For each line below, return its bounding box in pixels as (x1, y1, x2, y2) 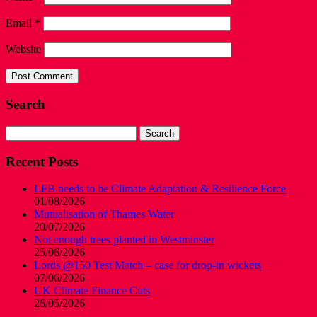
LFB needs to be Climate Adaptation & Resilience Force (34, 183, 286, 195)
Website (6, 43, 41, 56)
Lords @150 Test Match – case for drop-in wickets (34, 259, 261, 272)
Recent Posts (6, 154, 78, 169)
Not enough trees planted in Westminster (34, 234, 214, 246)
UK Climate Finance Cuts (34, 284, 150, 297)
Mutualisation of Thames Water (34, 208, 174, 221)
